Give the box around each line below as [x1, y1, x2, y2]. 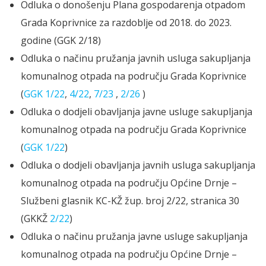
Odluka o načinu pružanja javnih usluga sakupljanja [21, 52, 251, 65]
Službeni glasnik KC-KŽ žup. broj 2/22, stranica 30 [21, 194, 239, 208]
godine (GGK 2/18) [21, 34, 101, 47]
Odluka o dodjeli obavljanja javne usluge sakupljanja [21, 105, 252, 119]
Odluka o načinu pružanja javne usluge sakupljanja [21, 230, 248, 243]
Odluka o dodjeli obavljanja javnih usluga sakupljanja [21, 159, 255, 172]
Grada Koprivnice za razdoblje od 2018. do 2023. [21, 16, 232, 30]
